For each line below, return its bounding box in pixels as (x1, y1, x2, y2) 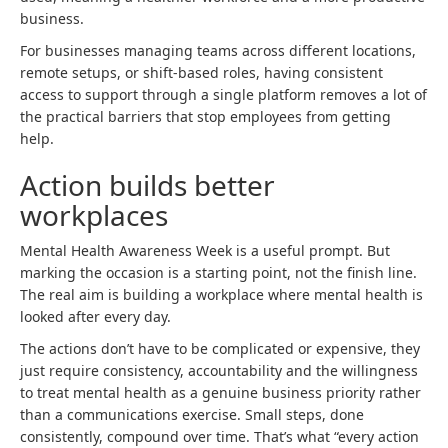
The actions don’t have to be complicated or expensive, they (20, 339, 420, 358)
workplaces (20, 196, 168, 234)
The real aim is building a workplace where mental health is (20, 285, 423, 304)
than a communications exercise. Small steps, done (20, 405, 364, 424)
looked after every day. (20, 307, 171, 326)
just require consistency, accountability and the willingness (20, 361, 418, 380)
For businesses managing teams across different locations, (20, 41, 416, 60)
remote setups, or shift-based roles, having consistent (20, 63, 383, 82)
